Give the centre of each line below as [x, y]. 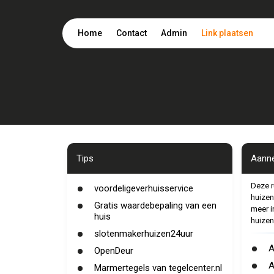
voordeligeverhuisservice [143, 188]
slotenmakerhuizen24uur [143, 234]
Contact [131, 33]
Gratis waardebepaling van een [155, 206]
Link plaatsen [227, 33]
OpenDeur [113, 251]
